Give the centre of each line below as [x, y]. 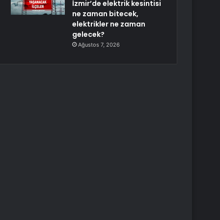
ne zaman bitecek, [106, 14]
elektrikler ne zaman [109, 24]
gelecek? [89, 34]
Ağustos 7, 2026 [99, 45]
